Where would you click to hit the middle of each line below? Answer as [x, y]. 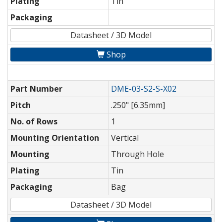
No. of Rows [34, 122]
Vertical [125, 138]
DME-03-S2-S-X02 [144, 89]
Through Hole [138, 154]
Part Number [36, 89]
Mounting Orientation [55, 138]
